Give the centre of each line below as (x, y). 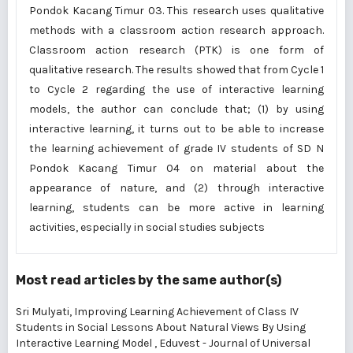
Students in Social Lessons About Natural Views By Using (161, 327)
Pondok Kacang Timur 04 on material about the (176, 168)
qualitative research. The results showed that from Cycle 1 (176, 70)
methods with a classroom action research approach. (176, 30)
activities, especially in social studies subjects (147, 227)
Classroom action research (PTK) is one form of (176, 50)
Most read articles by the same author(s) (149, 280)
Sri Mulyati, (45, 312)
